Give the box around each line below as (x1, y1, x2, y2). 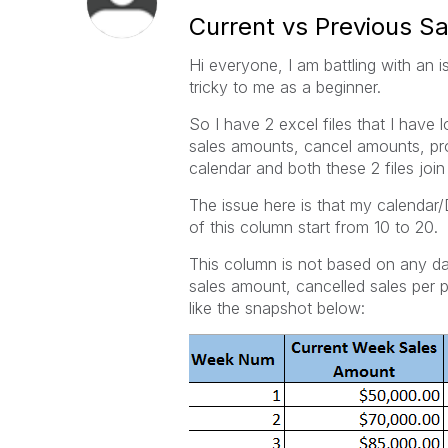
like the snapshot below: (188, 298, 365, 318)
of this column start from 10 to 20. (188, 217, 438, 237)
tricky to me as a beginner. (188, 77, 381, 97)
